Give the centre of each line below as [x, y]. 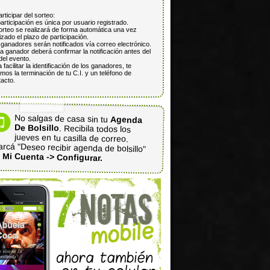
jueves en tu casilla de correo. [71, 138]
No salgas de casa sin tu [63, 118]
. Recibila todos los [95, 129]
